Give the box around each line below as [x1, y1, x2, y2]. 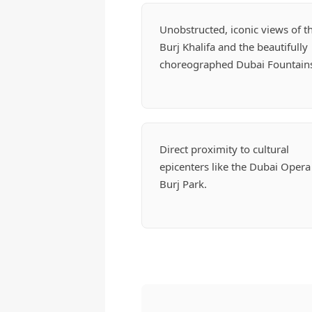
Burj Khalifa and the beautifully [159, 40, 309, 54]
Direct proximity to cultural [159, 142, 290, 157]
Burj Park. [159, 177, 208, 192]
